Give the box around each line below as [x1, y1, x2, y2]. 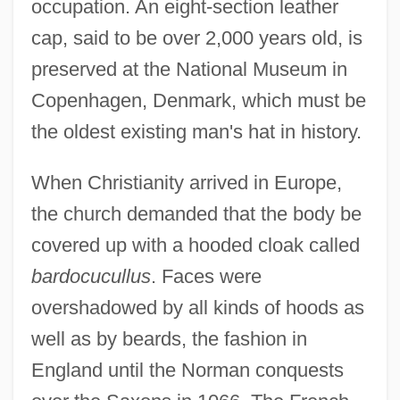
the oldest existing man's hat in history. [30, 120, 362, 143]
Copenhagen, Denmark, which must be [30, 88, 366, 112]
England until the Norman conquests [30, 358, 344, 381]
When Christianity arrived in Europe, [30, 171, 342, 194]
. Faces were [150, 264, 262, 287]
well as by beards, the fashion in [30, 327, 307, 350]
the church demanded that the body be [30, 202, 362, 225]
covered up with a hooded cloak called [30, 233, 360, 256]
